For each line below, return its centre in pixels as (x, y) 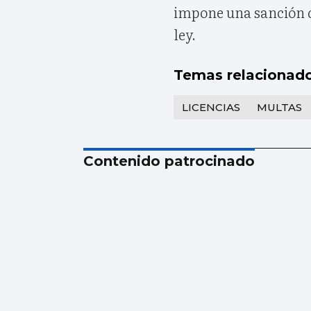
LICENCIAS (211, 108)
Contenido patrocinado (169, 161)
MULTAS (279, 108)
